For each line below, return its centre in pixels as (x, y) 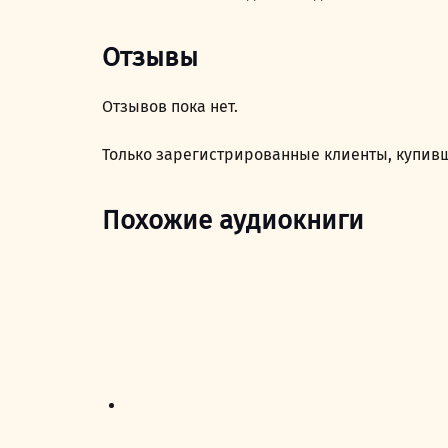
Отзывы (150, 58)
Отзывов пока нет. (170, 107)
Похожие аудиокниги (233, 220)
